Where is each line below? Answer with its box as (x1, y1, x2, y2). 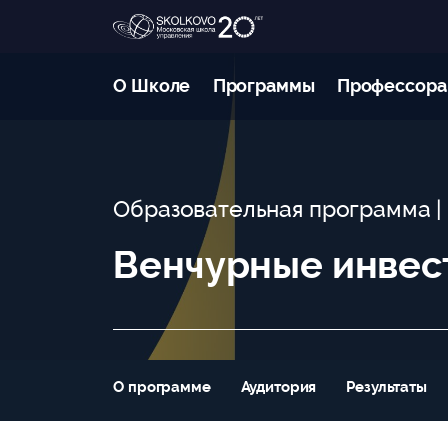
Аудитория (240, 377, 317, 396)
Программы (212, 75, 315, 97)
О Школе (113, 75, 191, 97)
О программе (113, 377, 211, 396)
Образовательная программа (113, 196, 437, 222)
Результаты (346, 377, 427, 396)
